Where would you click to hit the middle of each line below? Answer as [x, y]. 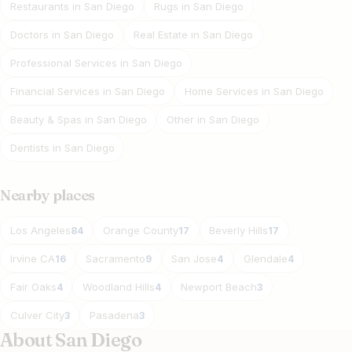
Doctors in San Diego [62, 34]
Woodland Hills [119, 286]
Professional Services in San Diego [96, 62]
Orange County [141, 230]
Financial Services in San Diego [87, 91]
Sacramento [116, 258]
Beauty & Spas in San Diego [78, 119]
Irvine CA [32, 258]
